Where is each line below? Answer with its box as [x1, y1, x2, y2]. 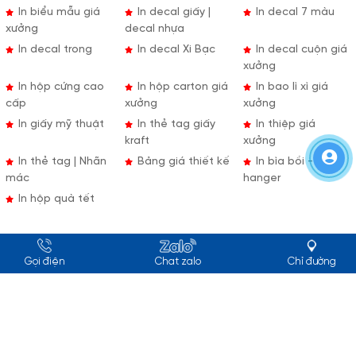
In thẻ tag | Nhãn [14, 155, 106, 168]
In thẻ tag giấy [133, 118, 215, 130]
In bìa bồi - [253, 155, 314, 168]
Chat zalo [155, 257, 201, 267]
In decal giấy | [133, 6, 211, 18]
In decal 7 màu [253, 6, 335, 18]
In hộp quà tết [14, 192, 95, 205]
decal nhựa [124, 22, 184, 35]
